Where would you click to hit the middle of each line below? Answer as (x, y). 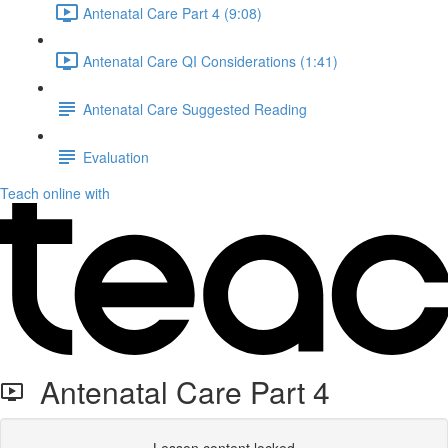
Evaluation (116, 156)
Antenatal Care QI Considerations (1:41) (210, 60)
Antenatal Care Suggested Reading (195, 108)
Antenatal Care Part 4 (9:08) (172, 12)
